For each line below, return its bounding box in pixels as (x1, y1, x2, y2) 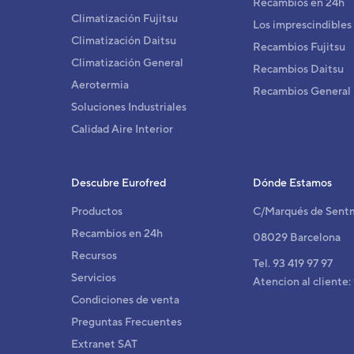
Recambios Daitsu (253, 62, 345, 75)
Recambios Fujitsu (253, 40, 346, 53)
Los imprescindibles (253, 17, 352, 31)
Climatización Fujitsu (71, 11, 178, 24)
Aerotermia (71, 77, 129, 91)
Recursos (71, 248, 117, 262)
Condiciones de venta (71, 292, 179, 306)
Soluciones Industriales (71, 100, 186, 113)
